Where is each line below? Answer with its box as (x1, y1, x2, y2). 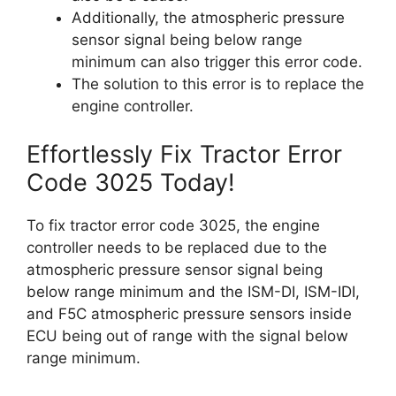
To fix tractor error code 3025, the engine (27, 216, 320, 234)
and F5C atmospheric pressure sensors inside (27, 304, 352, 323)
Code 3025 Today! (27, 167, 235, 197)
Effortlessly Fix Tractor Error (27, 139, 342, 169)
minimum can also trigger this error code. (72, 53, 362, 71)
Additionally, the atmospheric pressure (72, 9, 345, 27)
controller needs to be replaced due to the (27, 238, 327, 256)
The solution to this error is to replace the (72, 75, 364, 93)
